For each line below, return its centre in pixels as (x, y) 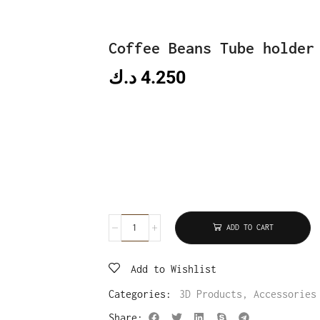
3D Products (211, 294)
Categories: (140, 294)
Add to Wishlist (174, 269)
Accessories (285, 294)
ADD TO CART (250, 227)
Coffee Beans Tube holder (211, 48)
